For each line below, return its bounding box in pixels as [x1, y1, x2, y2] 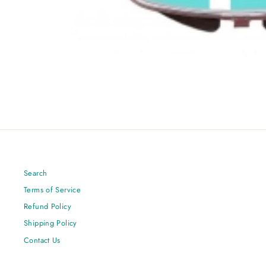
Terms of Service [24, 184, 81, 195]
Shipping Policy [24, 217, 77, 229]
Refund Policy [24, 201, 71, 213]
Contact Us [24, 234, 61, 246]
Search [24, 167, 47, 179]
